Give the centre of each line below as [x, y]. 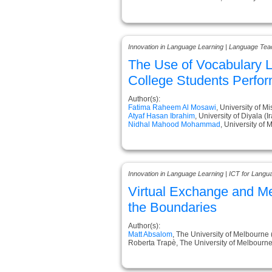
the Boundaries [172, 207]
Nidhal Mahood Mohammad [174, 124]
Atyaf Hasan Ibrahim [161, 116]
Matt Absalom [150, 234]
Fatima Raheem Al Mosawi [172, 107]
